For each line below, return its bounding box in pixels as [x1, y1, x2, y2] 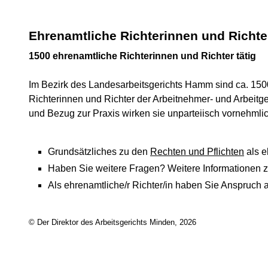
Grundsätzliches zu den [48, 147, 150, 157]
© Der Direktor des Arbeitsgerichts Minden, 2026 [29, 218, 196, 227]
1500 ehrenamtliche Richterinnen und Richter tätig [29, 51, 256, 61]
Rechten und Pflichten [150, 147, 244, 157]
